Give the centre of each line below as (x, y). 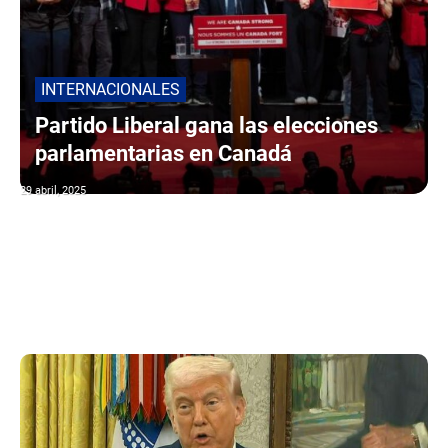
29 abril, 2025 (53, 190)
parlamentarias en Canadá (163, 153)
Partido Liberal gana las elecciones (206, 125)
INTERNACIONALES (110, 89)
